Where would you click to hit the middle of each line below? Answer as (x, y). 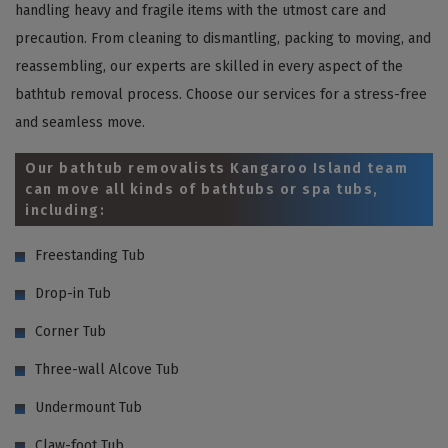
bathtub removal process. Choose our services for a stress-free (221, 94)
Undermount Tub (88, 407)
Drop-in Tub (73, 293)
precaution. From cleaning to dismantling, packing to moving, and (223, 38)
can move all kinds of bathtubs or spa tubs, (202, 189)
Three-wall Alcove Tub (107, 369)
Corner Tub (70, 331)
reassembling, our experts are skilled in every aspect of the (209, 66)
